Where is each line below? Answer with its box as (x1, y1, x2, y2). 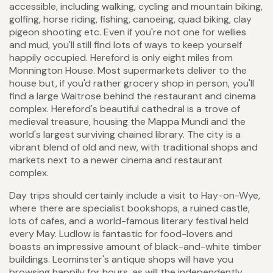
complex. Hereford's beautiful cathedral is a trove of (9, 102, 240, 116)
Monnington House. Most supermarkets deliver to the (9, 64, 247, 77)
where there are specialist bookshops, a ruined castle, (9, 202, 250, 215)
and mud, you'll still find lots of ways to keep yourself (9, 38, 242, 52)
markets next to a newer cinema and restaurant (9, 154, 222, 167)
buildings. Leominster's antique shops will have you (9, 253, 233, 266)
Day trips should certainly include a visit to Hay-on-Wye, (9, 189, 260, 202)
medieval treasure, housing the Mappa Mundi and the (9, 115, 246, 129)
